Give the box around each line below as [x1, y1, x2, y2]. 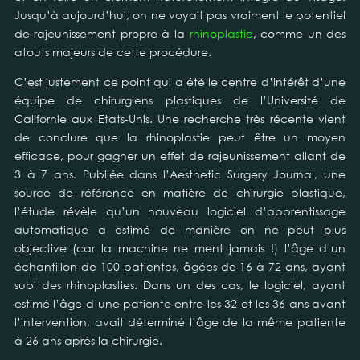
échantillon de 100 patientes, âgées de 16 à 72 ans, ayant [14, 259, 346, 274]
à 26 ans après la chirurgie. [14, 333, 162, 348]
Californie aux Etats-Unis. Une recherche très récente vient [14, 111, 346, 126]
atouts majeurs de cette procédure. [14, 44, 211, 59]
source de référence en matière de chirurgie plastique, [14, 185, 346, 200]
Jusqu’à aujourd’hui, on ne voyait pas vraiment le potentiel [14, 7, 346, 22]
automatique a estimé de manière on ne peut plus [14, 222, 346, 237]
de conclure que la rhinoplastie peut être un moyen [14, 129, 346, 145]
